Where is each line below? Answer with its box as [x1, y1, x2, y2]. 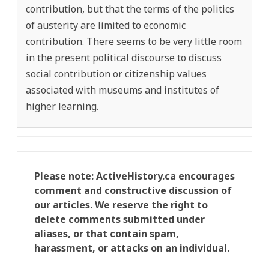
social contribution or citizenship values [26, 67, 207, 80]
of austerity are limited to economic [26, 18, 186, 32]
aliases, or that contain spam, [34, 226, 179, 240]
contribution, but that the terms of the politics [26, 2, 234, 16]
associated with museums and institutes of [26, 83, 219, 97]
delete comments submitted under [34, 212, 205, 226]
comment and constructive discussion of [34, 183, 232, 197]
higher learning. [26, 99, 98, 113]
